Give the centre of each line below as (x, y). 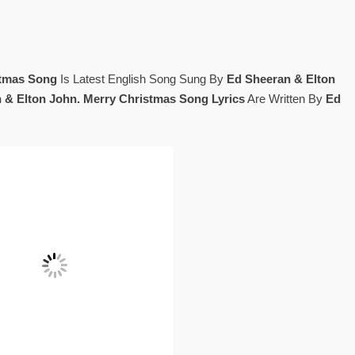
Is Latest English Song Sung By (141, 79)
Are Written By (285, 99)
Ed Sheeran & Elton (281, 79)
